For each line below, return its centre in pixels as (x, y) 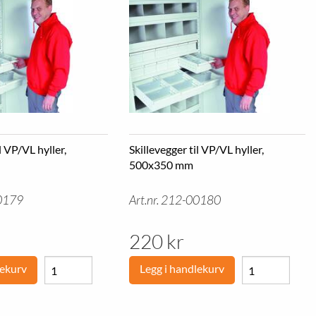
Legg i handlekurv (182, 268)
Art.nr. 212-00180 (175, 200)
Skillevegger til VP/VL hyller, (196, 149)
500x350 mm (161, 165)
